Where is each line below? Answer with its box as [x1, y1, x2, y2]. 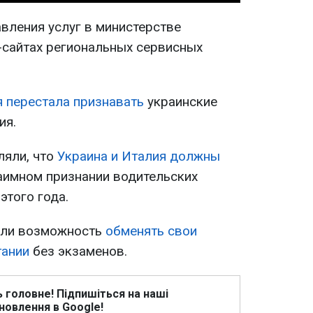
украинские [144, 94, 217, 110]
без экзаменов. [29, 243, 127, 260]
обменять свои [105, 223, 197, 240]
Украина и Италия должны [57, 148, 220, 165]
